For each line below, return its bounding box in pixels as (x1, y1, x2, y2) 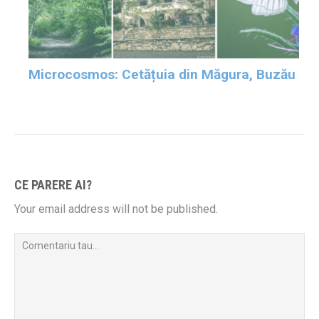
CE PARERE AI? (14, 177, 92, 192)
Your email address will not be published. (14, 202, 218, 216)
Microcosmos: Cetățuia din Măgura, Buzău (28, 66, 296, 83)
